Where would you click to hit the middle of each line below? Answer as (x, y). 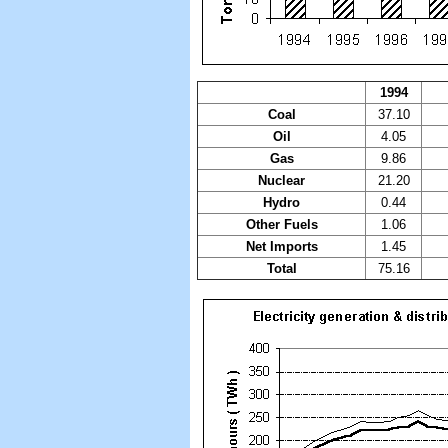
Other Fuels (281, 224)
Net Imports (281, 246)
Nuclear (281, 180)
